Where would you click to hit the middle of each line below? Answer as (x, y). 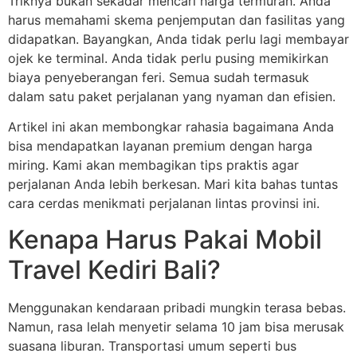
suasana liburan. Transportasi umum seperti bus (152, 345)
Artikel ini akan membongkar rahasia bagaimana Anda (171, 127)
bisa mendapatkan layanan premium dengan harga (160, 146)
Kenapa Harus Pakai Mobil (165, 239)
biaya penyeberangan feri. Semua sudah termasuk (159, 77)
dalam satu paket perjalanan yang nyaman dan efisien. (172, 96)
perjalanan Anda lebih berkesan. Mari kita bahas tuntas (173, 184)
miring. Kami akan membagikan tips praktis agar (153, 165)
